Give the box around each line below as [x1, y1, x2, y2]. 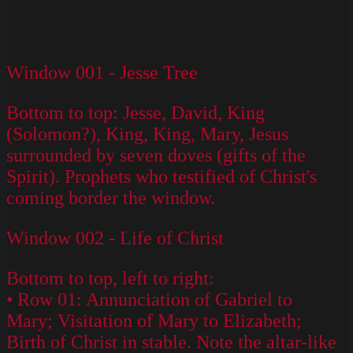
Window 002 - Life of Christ [6, 227, 224, 248]
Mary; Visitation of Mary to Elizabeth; [6, 310, 302, 331]
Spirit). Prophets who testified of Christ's [6, 165, 317, 187]
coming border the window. [6, 187, 215, 208]
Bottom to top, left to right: [6, 267, 214, 288]
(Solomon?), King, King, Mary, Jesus [6, 123, 288, 144]
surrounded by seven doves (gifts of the [6, 144, 306, 165]
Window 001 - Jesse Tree [6, 61, 198, 83]
